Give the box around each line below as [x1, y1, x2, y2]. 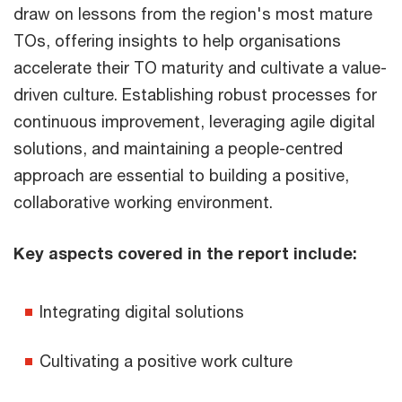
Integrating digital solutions [39, 301, 249, 321]
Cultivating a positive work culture [39, 351, 297, 371]
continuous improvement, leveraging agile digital [13, 111, 375, 131]
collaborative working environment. [13, 192, 273, 212]
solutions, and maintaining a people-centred [13, 138, 343, 158]
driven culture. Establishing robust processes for [13, 84, 377, 104]
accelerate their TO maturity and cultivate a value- [13, 57, 387, 77]
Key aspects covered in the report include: [13, 243, 362, 263]
